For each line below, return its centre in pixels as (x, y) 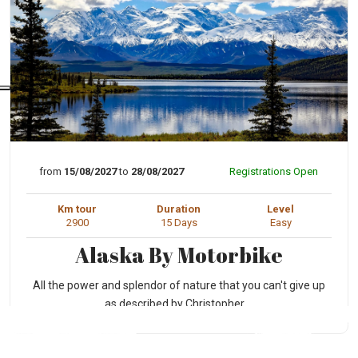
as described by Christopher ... (179, 304)
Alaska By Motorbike (179, 255)
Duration (179, 209)
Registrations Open (273, 172)
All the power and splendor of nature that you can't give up (179, 286)
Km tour (78, 209)
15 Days (179, 223)
